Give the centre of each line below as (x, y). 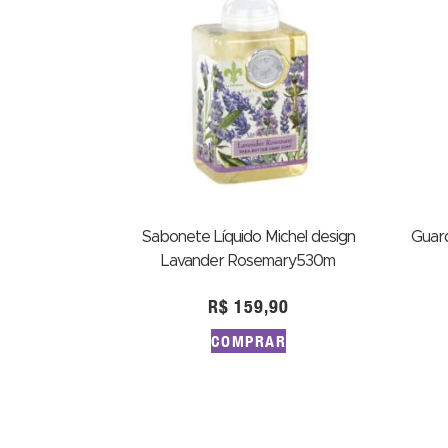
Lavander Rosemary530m (248, 260)
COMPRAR (248, 340)
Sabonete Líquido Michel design (248, 236)
